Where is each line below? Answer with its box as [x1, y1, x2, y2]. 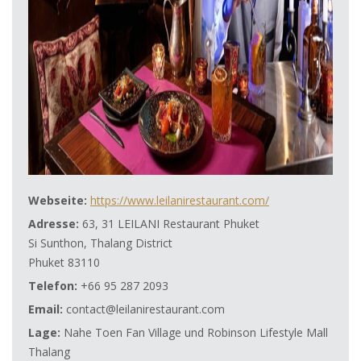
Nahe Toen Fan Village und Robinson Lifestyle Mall [60, 324, 328, 340]
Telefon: [28, 277, 77, 293]
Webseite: [28, 192, 87, 208]
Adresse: [28, 215, 79, 231]
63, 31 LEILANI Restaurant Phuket [79, 215, 259, 231]
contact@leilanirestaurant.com [63, 301, 225, 317]
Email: [28, 301, 63, 317]
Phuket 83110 [28, 254, 100, 270]
